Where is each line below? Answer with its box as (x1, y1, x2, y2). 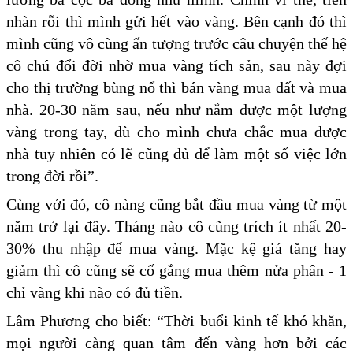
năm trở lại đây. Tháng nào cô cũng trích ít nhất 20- (6, 217, 347, 235)
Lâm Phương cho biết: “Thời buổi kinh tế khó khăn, (6, 311, 347, 329)
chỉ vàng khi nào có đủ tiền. (6, 283, 187, 301)
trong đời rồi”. (6, 166, 102, 184)
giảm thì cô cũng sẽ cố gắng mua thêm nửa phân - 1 (6, 261, 347, 279)
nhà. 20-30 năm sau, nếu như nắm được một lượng (6, 100, 347, 118)
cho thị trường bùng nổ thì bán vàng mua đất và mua (6, 78, 347, 96)
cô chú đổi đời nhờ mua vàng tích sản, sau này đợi (6, 56, 347, 74)
